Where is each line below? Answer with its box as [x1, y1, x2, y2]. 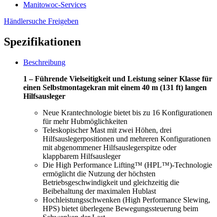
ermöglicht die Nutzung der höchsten [43, 169, 155, 178]
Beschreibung [23, 58, 65, 66]
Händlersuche [4, 17, 46, 26]
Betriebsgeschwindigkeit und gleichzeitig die [43, 178, 179, 186]
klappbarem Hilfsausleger [43, 152, 121, 160]
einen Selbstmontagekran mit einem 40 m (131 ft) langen [23, 83, 207, 92]
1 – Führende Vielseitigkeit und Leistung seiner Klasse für [23, 74, 212, 83]
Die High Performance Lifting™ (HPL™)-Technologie [43, 160, 212, 169]
